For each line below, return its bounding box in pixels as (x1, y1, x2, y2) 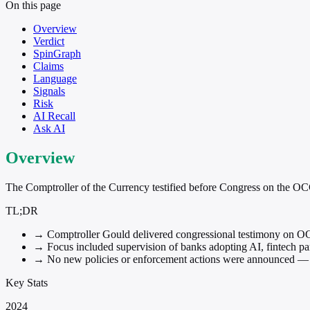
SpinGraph (33, 47, 81, 60)
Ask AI (33, 122, 65, 134)
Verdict (33, 35, 64, 47)
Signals (33, 84, 65, 97)
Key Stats (6, 276, 48, 289)
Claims (33, 60, 64, 72)
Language (33, 72, 77, 84)
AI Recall (33, 109, 75, 122)
